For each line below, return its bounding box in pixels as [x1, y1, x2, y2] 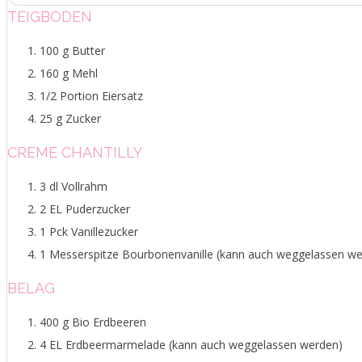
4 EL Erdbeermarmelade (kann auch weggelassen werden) [40, 336, 343, 352]
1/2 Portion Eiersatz [40, 87, 143, 103]
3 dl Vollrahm [40, 178, 107, 194]
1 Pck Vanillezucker [40, 223, 138, 239]
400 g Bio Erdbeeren [40, 314, 146, 330]
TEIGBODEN [7, 7, 92, 25]
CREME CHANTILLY [7, 143, 142, 161]
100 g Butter [40, 42, 105, 58]
